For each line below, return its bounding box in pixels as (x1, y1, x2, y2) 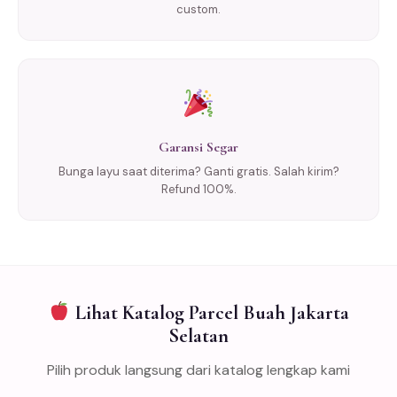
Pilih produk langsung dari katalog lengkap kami (47, 360, 350, 379)
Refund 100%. (160, 181, 237, 197)
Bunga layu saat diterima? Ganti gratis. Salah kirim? (58, 163, 339, 179)
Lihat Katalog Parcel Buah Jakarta (70, 300, 349, 324)
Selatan (168, 323, 229, 347)
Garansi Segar (159, 137, 238, 156)
